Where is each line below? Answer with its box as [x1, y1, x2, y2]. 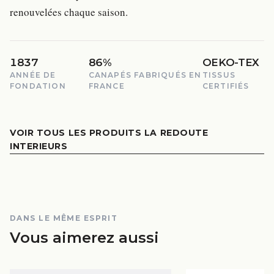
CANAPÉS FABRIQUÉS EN [88, 70, 202, 80]
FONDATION [10, 81, 66, 91]
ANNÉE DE [10, 70, 56, 80]
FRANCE [88, 81, 125, 91]
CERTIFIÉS [202, 81, 250, 91]
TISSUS [202, 70, 235, 80]
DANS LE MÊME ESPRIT [10, 213, 118, 223]
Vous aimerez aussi [10, 229, 159, 247]
